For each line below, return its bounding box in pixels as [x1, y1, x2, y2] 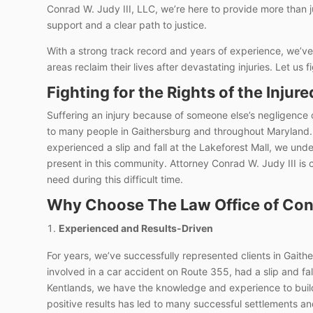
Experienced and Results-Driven [59, 221, 214, 234]
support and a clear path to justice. [47, 18, 208, 31]
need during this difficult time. [47, 173, 184, 185]
